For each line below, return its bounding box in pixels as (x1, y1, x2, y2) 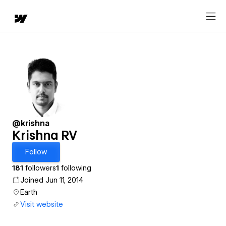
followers (23, 164, 56, 172)
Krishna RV (12, 128, 77, 143)
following (59, 164, 91, 172)
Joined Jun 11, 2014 (20, 176, 83, 184)
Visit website (20, 200, 63, 208)
